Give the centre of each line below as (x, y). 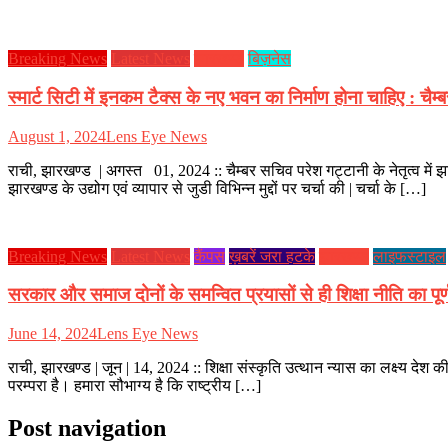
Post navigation (87, 427)
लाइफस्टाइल (409, 256)
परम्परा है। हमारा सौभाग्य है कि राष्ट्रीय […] (134, 385)
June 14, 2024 (52, 333)
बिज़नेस (269, 59)
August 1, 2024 (57, 136)
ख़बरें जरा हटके (272, 256)
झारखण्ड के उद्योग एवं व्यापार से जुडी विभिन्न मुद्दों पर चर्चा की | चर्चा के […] (217, 188)
